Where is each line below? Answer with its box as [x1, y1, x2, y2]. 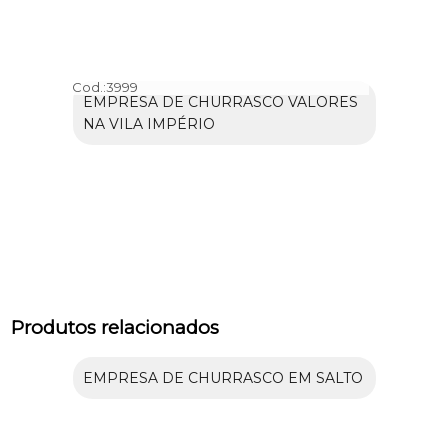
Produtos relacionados [11, 316, 220, 340]
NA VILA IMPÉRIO [82, 114, 215, 133]
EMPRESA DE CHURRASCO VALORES [82, 92, 358, 111]
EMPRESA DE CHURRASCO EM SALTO [82, 369, 363, 388]
